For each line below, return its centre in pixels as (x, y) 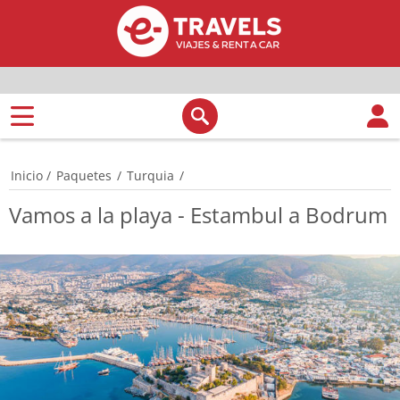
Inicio (27, 175)
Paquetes (84, 175)
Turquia (150, 175)
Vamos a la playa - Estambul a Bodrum (198, 215)
